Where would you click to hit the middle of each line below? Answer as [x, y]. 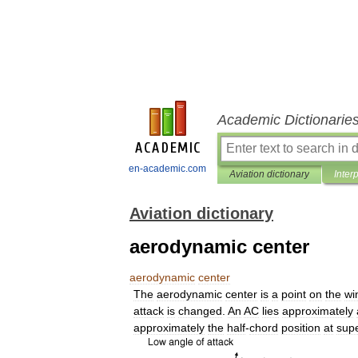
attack [149, 311]
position [301, 328]
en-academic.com [167, 169]
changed [200, 311]
